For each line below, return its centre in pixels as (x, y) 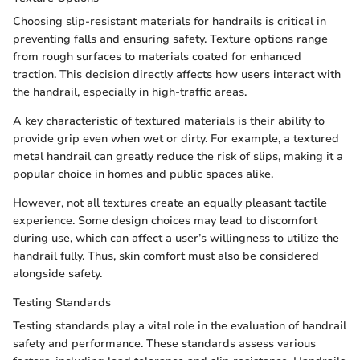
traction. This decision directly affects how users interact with (177, 75)
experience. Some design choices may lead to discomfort (165, 221)
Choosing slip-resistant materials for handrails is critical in (170, 22)
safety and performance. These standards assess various (164, 344)
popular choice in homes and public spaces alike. (143, 174)
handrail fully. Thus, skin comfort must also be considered (166, 256)
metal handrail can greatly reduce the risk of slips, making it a (178, 157)
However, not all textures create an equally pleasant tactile (170, 203)
